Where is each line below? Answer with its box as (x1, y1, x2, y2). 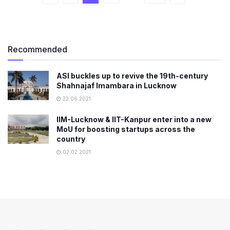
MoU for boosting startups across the (56, 125, 195, 133)
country (56, 135, 85, 143)
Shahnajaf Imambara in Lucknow (56, 81, 177, 90)
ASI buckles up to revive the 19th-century (56, 71, 208, 80)
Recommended (8, 44, 67, 54)
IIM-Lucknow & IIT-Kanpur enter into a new (56, 115, 212, 124)
